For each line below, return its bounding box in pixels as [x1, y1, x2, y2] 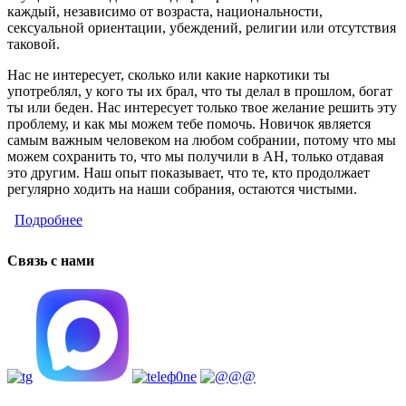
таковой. [7, 36, 60, 53]
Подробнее [14, 212, 82, 228]
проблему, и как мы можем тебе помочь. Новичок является [7, 116, 371, 132]
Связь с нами [7, 253, 94, 269]
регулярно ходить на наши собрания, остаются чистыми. [7, 181, 361, 198]
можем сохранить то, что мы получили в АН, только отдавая [7, 149, 383, 165]
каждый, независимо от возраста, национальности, [7, 4, 323, 20]
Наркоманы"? [82, 228, 167, 245]
